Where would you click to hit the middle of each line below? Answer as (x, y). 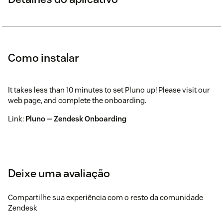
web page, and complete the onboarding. (77, 100)
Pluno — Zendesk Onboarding (76, 118)
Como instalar (44, 57)
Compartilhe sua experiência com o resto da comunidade (106, 197)
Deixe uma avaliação (59, 173)
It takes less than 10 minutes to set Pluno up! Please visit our (109, 90)
